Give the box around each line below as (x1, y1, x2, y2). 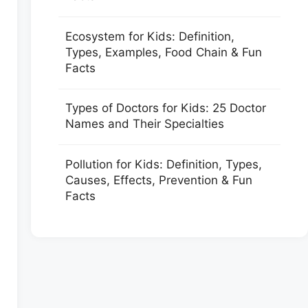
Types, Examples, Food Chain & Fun (65, 45, 262, 59)
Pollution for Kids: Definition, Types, (65, 157, 262, 171)
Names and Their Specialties (65, 117, 224, 131)
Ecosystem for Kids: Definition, (65, 29, 234, 43)
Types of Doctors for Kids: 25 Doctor (65, 101, 266, 115)
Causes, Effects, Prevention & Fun (65, 173, 252, 187)
